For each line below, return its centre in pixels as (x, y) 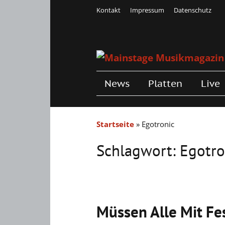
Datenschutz (193, 10)
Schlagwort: (138, 150)
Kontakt (108, 10)
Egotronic (158, 124)
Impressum (147, 10)
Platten (165, 83)
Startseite (115, 124)
